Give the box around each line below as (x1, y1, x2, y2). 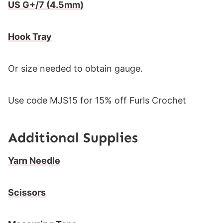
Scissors (8, 187, 46, 198)
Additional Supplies (8, 129, 138, 146)
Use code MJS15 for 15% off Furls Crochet (8, 95, 186, 106)
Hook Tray (8, 31, 52, 42)
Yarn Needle (8, 155, 60, 166)
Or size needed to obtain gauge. (8, 63, 143, 74)
